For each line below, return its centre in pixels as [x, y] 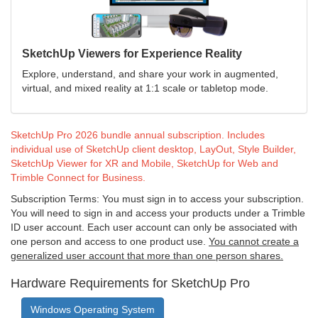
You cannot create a [254, 241]
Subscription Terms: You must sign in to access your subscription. [157, 198]
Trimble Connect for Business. [78, 177]
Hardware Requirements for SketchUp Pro [130, 283]
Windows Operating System [93, 309]
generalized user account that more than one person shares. [147, 255]
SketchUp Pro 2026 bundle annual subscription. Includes [138, 135]
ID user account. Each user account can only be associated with [154, 227]
